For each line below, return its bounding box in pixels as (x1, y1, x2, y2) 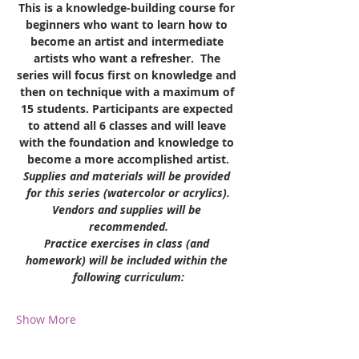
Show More (16, 311, 76, 327)
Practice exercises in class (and (44, 235, 212, 251)
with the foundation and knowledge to (19, 134, 237, 150)
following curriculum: (72, 268, 184, 284)
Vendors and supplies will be (52, 201, 204, 217)
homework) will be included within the (26, 252, 231, 268)
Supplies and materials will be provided (23, 167, 233, 184)
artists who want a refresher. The (33, 50, 224, 66)
